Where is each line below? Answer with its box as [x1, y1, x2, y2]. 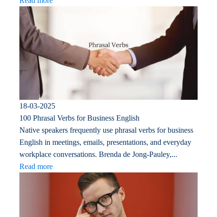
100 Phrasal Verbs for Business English [19, 113, 139, 122]
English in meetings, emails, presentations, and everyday [19, 138, 191, 146]
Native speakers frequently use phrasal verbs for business [19, 125, 193, 134]
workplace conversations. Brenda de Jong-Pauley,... [19, 150, 177, 158]
